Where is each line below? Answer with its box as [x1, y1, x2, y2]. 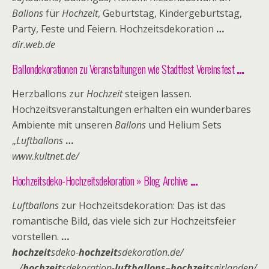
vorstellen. [12, 230, 61, 243]
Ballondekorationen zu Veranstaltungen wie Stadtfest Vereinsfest [12, 61, 237, 77]
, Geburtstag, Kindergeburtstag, [98, 7, 242, 20]
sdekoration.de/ [118, 246, 184, 259]
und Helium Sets [146, 118, 222, 131]
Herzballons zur [12, 87, 86, 100]
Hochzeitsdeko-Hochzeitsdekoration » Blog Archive [12, 172, 190, 189]
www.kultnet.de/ [12, 150, 79, 163]
